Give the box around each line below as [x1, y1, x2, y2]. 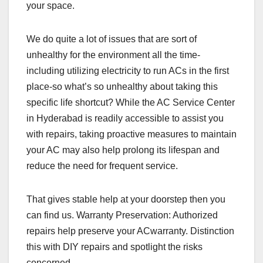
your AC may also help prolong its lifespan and [26, 145, 220, 156]
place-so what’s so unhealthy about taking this [26, 82, 218, 92]
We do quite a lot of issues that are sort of [26, 34, 197, 45]
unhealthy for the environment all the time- [26, 50, 200, 60]
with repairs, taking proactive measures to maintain [26, 129, 237, 140]
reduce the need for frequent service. [26, 161, 178, 171]
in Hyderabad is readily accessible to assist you [26, 113, 224, 124]
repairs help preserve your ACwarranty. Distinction [26, 226, 234, 237]
